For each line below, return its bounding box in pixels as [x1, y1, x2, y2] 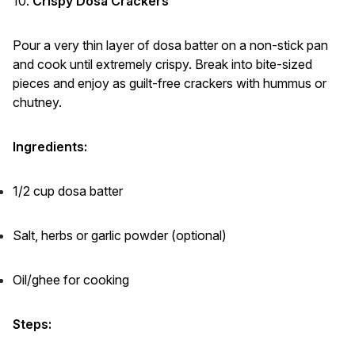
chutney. [13, 94, 62, 111]
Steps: [13, 316, 52, 333]
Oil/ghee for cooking [13, 272, 129, 288]
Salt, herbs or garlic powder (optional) [13, 227, 227, 244]
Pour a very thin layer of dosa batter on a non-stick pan [13, 37, 328, 54]
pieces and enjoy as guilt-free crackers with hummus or [13, 75, 326, 92]
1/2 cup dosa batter [13, 183, 123, 200]
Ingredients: [13, 139, 87, 155]
